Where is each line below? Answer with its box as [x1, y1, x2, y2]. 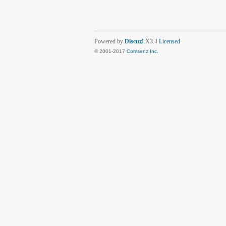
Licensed [159, 38, 180, 45]
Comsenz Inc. [127, 48, 158, 54]
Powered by [94, 38, 125, 45]
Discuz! [125, 38, 144, 45]
